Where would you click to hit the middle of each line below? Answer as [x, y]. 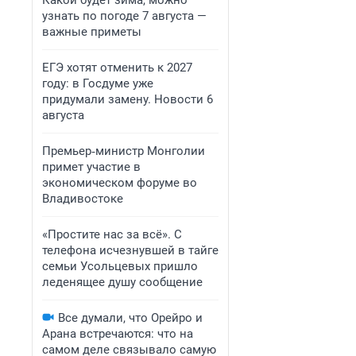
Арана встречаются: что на [118, 334]
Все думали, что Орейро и [130, 318]
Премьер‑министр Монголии [124, 151]
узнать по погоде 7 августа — [124, 16]
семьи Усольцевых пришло [120, 266]
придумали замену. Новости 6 [128, 99]
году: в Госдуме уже [98, 83]
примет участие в [91, 167]
